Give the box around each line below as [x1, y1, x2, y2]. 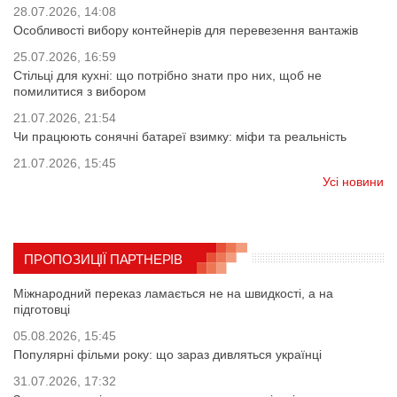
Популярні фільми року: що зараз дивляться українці [13, 347, 322, 362]
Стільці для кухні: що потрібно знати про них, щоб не [13, 68, 322, 83]
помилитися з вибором [13, 84, 146, 99]
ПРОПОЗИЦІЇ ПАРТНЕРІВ [24, 252, 183, 268]
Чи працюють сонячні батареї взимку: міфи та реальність [13, 129, 346, 144]
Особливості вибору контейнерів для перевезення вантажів [13, 23, 358, 38]
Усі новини [323, 175, 384, 190]
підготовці [13, 302, 70, 317]
